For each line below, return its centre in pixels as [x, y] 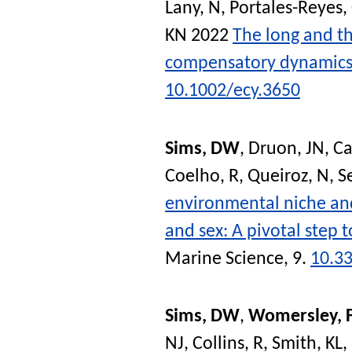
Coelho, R [202, 176]
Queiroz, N [288, 176]
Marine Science [224, 259]
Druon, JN [286, 149]
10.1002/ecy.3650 [233, 91]
